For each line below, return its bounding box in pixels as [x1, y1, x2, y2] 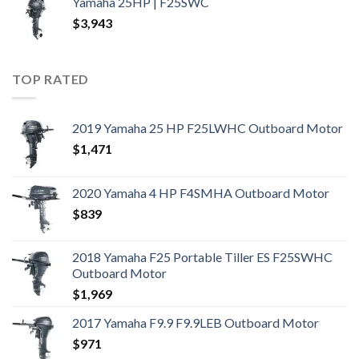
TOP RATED [12, 71, 90, 87]
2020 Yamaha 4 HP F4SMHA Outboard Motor [72, 185, 329, 201]
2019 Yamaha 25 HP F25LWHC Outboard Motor [72, 120, 343, 136]
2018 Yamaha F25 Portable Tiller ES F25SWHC [72, 249, 333, 265]
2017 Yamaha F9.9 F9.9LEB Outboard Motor [72, 315, 319, 331]
